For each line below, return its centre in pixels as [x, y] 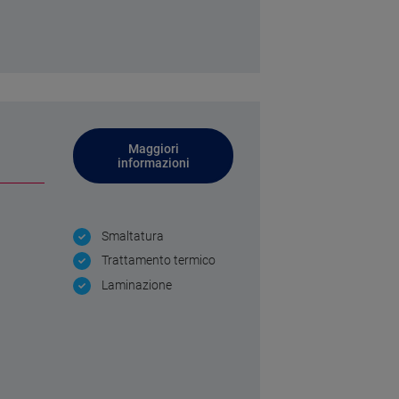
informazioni [153, 163]
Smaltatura [133, 236]
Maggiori [153, 149]
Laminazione [137, 285]
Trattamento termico [159, 261]
